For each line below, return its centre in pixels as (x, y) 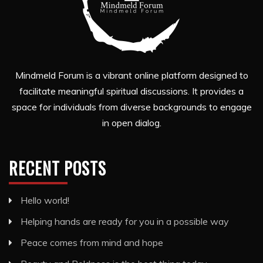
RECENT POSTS (58, 168)
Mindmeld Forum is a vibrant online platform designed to (131, 75)
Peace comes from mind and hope (92, 243)
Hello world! (45, 200)
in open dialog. (131, 123)
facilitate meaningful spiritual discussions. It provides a (131, 91)
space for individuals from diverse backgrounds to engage (131, 107)
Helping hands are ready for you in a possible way (125, 222)
